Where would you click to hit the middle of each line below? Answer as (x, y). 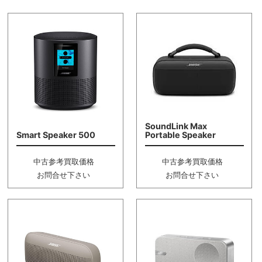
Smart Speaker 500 (56, 135)
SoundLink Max (176, 126)
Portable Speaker (180, 135)
